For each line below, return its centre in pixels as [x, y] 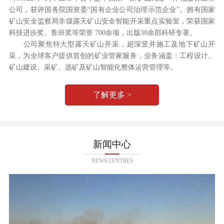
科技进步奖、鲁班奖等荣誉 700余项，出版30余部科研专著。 [102, 32]
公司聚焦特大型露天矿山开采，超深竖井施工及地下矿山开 [119, 44]
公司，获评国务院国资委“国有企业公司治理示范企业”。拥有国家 [112, 9]
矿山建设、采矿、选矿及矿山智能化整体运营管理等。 [93, 67]
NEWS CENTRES [112, 160]
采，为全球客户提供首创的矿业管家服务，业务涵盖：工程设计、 [112, 55]
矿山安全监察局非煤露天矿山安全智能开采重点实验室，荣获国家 [112, 21]
